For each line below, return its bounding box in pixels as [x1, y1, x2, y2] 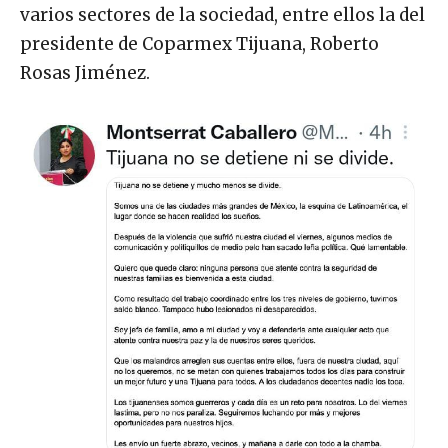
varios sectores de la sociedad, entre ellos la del [20, 4, 425, 27]
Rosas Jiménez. [20, 62, 150, 85]
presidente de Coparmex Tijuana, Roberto [20, 33, 379, 56]
